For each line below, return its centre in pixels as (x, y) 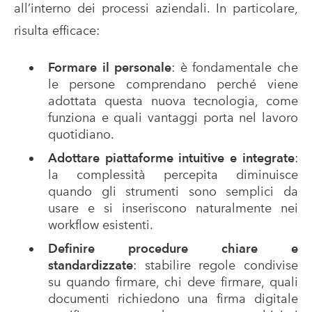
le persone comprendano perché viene (173, 84)
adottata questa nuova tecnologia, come (173, 100)
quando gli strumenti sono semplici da (173, 191)
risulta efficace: (57, 30)
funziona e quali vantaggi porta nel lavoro (173, 117)
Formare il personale (110, 67)
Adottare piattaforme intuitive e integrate (171, 157)
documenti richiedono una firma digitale (173, 298)
